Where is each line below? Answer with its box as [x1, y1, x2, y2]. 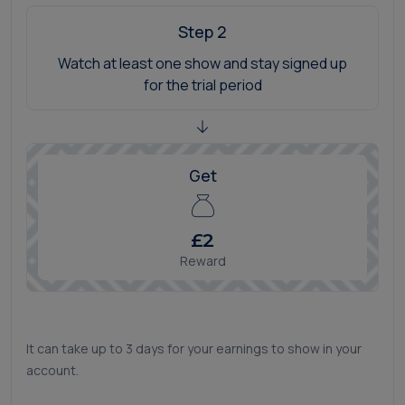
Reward [179, 252, 226, 270]
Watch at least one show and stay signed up [58, 53, 347, 74]
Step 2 [178, 21, 227, 43]
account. [26, 362, 79, 380]
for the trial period [143, 75, 262, 96]
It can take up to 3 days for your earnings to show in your [26, 340, 362, 358]
